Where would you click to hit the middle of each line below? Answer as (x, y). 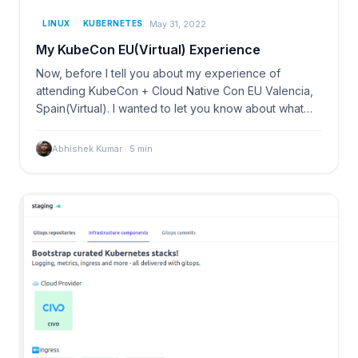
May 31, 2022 (177, 24)
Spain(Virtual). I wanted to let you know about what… (174, 109)
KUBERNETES (113, 24)
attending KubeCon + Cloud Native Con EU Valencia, (175, 91)
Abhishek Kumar (87, 149)
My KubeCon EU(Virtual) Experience (148, 50)
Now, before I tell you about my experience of (158, 74)
